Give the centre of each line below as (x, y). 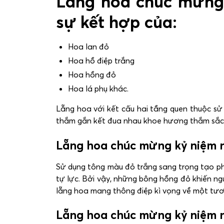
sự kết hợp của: (116, 22)
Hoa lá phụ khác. (98, 89)
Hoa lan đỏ (88, 47)
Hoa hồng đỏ (92, 75)
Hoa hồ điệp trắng (101, 61)
